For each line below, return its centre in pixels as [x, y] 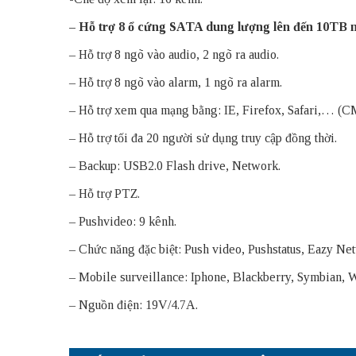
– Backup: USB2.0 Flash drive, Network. [175, 165]
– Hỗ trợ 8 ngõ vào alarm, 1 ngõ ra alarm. [176, 82]
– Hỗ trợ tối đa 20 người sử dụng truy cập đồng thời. [203, 137]
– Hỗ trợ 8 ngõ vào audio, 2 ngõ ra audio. [174, 54]
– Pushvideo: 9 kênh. [123, 221]
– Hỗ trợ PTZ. [104, 193]
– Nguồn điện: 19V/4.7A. [133, 304]
